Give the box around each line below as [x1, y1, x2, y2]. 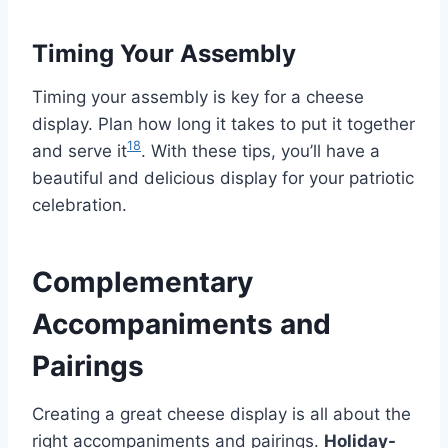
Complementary [32, 264, 253, 299]
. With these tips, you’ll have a [141, 140, 380, 161]
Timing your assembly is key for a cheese [32, 86, 364, 107]
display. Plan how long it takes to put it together [32, 113, 415, 134]
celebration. [32, 194, 127, 215]
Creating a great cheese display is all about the [32, 403, 411, 424]
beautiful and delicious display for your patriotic [32, 167, 414, 188]
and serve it [32, 140, 127, 161]
